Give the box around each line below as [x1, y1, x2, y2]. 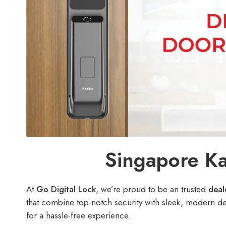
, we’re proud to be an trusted [96, 183, 206, 196]
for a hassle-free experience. [26, 209, 131, 222]
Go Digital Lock [36, 183, 96, 196]
